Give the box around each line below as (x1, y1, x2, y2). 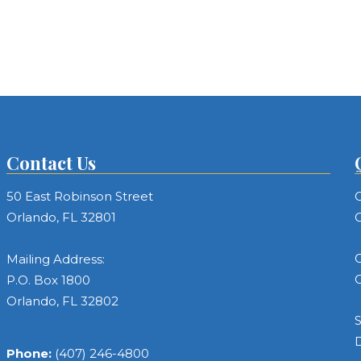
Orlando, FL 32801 (6, 210, 117, 225)
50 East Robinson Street (6, 189, 154, 204)
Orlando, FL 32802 (6, 293, 119, 309)
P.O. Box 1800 (6, 272, 91, 288)
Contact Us (6, 151, 97, 175)
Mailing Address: (6, 251, 106, 267)
